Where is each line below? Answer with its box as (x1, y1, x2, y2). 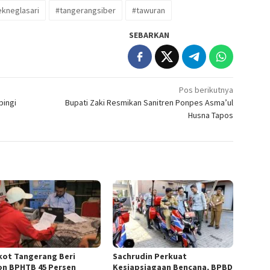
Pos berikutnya (179, 84, 234, 96)
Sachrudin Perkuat (113, 251, 187, 262)
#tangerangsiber (55, 5, 116, 16)
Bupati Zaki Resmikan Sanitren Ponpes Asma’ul (65, 97, 234, 108)
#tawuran (132, 5, 165, 16)
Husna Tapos (188, 110, 234, 121)
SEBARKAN (129, 30, 170, 41)
